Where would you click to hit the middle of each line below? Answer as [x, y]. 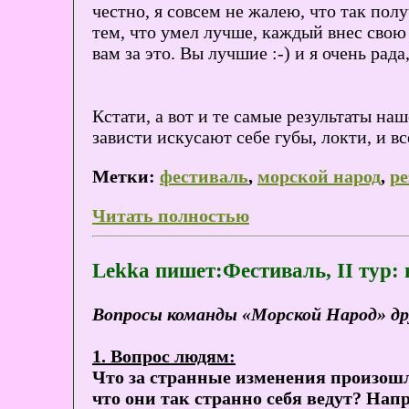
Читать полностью [171, 215]
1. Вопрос [133, 357]
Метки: [124, 176]
